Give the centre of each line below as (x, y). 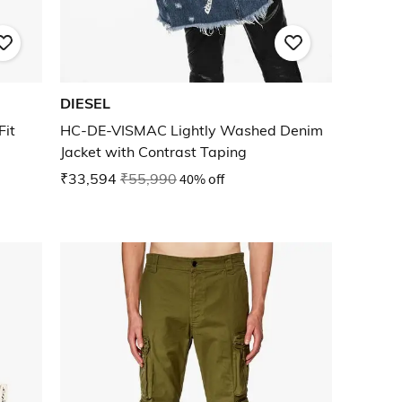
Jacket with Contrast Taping (153, 152)
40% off (202, 179)
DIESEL (85, 104)
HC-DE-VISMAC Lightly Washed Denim (192, 131)
